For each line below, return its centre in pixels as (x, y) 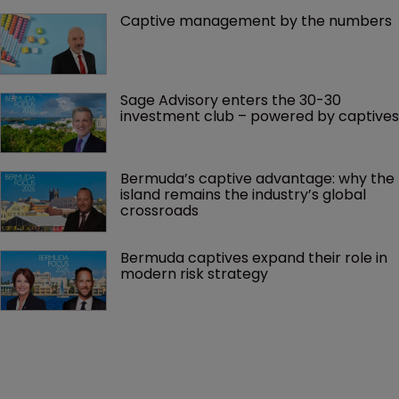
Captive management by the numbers (256, 21)
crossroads (159, 211)
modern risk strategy (194, 273)
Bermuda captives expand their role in (256, 257)
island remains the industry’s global (245, 195)
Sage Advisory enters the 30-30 (232, 100)
